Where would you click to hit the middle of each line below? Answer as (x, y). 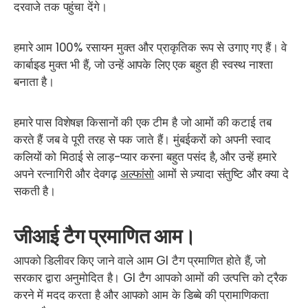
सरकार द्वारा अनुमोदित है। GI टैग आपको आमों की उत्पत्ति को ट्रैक (151, 278)
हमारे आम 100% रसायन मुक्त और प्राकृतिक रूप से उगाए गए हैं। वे (151, 47)
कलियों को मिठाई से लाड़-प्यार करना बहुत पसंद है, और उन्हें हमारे (145, 156)
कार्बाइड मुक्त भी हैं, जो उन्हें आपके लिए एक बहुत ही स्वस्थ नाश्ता (143, 64)
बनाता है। (34, 81)
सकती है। (35, 191)
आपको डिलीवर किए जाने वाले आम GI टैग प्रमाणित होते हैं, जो (140, 261)
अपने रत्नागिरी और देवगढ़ (67, 174)
